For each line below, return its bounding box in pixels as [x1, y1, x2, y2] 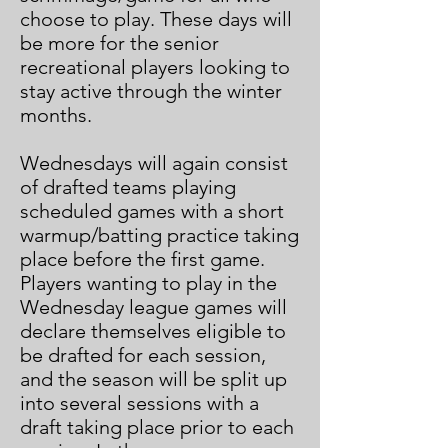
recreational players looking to [20, 55, 290, 79]
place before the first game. [20, 247, 265, 271]
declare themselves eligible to [20, 319, 286, 343]
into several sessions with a [20, 391, 259, 415]
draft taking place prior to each [20, 415, 294, 439]
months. [20, 103, 92, 127]
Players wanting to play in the [20, 271, 277, 295]
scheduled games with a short [20, 199, 284, 223]
